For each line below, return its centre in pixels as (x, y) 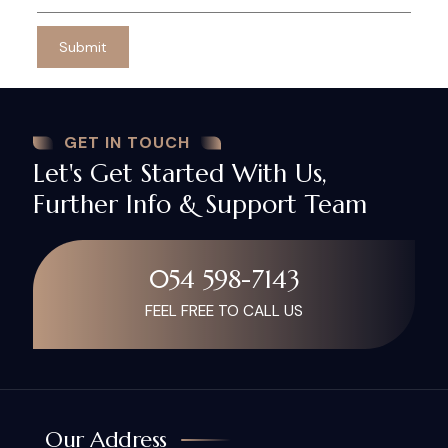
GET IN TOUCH (127, 142)
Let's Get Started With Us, (180, 173)
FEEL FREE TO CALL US (224, 311)
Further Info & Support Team (200, 204)
